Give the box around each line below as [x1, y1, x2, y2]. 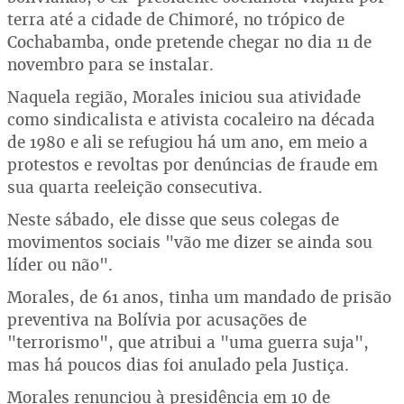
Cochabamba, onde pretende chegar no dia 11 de [7, 32, 372, 52]
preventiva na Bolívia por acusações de [7, 309, 307, 330]
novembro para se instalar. [7, 54, 214, 75]
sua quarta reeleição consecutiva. [7, 177, 262, 197]
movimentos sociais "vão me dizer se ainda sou [7, 232, 372, 252]
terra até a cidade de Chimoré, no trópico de [7, 9, 344, 30]
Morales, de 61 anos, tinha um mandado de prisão [7, 287, 391, 308]
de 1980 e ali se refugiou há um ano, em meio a [7, 132, 368, 152]
